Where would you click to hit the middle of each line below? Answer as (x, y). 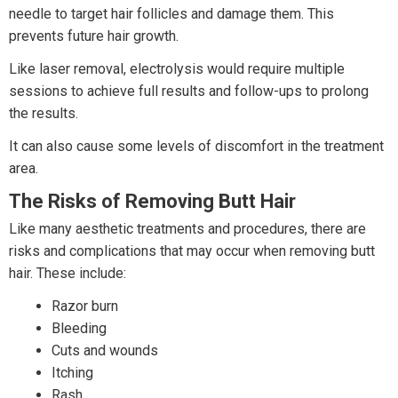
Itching (72, 373)
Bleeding (79, 329)
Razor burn (85, 306)
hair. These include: (68, 274)
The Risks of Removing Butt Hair (152, 202)
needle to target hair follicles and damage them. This (171, 14)
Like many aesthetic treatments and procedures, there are (187, 229)
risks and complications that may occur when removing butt (192, 251)
